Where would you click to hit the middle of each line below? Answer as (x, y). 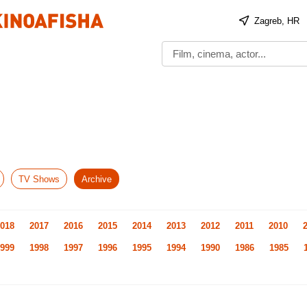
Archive (97, 179)
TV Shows (39, 179)
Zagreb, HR (277, 21)
